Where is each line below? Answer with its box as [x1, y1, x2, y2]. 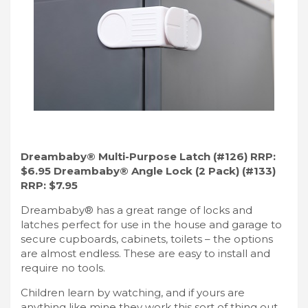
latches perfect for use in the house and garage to [21, 217, 282, 231]
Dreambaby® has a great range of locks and [21, 203, 252, 217]
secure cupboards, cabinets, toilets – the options [21, 232, 273, 245]
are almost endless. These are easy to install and [21, 246, 270, 260]
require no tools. [21, 261, 105, 274]
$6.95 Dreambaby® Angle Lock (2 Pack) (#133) [21, 164, 276, 177]
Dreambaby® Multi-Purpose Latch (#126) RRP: [21, 149, 276, 163]
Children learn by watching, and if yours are [21, 285, 245, 299]
